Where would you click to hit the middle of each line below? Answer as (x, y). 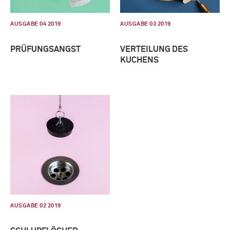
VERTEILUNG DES (154, 49)
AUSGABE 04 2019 (36, 24)
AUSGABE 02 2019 (36, 205)
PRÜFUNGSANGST (45, 49)
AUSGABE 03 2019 (146, 24)
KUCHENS (139, 60)
